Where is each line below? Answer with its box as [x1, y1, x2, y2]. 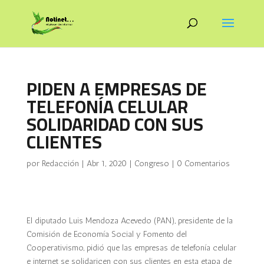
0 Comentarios [176, 159, 230, 169]
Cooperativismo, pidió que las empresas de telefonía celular [26, 243, 236, 253]
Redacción [41, 159, 79, 169]
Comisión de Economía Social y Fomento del [26, 229, 187, 239]
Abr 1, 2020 [86, 159, 127, 169]
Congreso [134, 159, 169, 169]
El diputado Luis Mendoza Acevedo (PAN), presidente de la [26, 216, 233, 226]
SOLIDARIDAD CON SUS [26, 108, 203, 141]
